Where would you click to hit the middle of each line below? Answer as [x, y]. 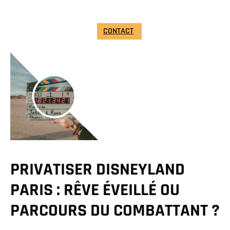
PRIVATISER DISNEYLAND [98, 170]
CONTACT [119, 31]
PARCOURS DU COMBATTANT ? [115, 211]
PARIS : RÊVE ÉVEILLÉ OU [95, 190]
